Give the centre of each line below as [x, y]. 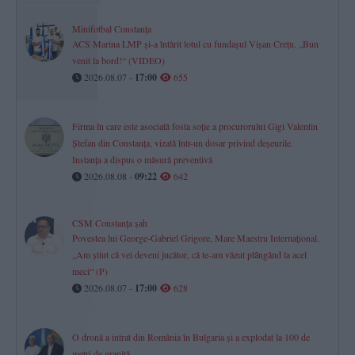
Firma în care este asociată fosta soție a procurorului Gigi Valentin [195, 126]
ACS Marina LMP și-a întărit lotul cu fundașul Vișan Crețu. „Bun [195, 44]
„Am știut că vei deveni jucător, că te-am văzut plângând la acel [189, 255]
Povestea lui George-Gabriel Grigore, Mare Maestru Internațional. [196, 238]
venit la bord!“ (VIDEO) [118, 61]
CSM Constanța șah [110, 223]
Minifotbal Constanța [112, 29]
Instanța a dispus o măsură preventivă [142, 160]
